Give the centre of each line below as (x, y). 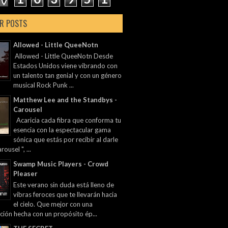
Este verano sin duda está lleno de (64, 184)
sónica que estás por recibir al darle (66, 140)
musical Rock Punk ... (44, 85)
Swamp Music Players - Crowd (61, 164)
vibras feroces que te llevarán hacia (65, 194)
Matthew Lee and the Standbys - (65, 99)
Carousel (28, 109)
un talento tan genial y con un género (67, 75)
